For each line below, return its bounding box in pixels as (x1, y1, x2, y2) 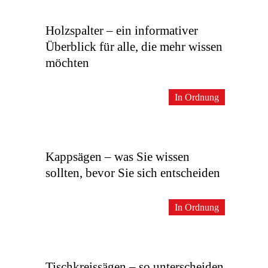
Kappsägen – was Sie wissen (45, 150, 190, 164)
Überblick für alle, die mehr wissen (45, 39, 223, 54)
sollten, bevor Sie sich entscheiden (45, 166, 220, 180)
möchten (45, 56, 89, 70)
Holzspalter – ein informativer (45, 23, 198, 38)
